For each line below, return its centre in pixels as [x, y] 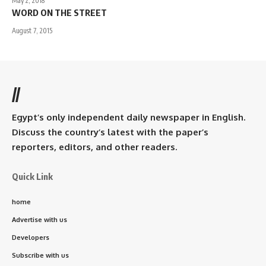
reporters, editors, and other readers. [94, 147]
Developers [31, 237]
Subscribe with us [40, 255]
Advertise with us [39, 219]
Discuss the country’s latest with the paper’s [110, 132]
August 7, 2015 [32, 30]
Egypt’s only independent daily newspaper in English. [129, 117]
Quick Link [32, 176]
